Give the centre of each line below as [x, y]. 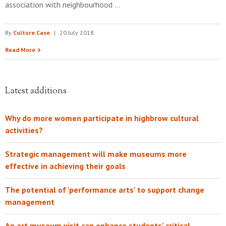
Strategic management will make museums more [96, 154]
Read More [20, 50]
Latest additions [36, 91]
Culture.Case [32, 33]
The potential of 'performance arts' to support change [105, 190]
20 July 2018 [77, 33]
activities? [24, 130]
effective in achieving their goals [65, 166]
